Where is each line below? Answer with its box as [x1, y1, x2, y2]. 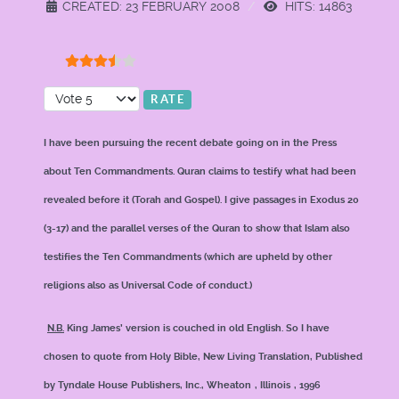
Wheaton [207, 379, 251, 391]
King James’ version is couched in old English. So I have [64, 322, 330, 334]
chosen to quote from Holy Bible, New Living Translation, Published [44, 351, 362, 362]
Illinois [260, 379, 290, 391]
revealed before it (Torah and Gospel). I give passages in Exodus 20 [44, 194, 359, 206]
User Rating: [43, 68, 125, 85]
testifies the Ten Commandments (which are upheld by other [44, 251, 332, 263]
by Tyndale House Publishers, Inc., [44, 379, 207, 391]
